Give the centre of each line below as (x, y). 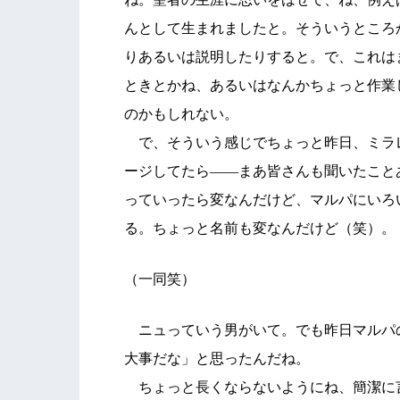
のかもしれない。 (181, 114)
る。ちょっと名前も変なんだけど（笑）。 (260, 228)
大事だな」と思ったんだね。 (217, 358)
